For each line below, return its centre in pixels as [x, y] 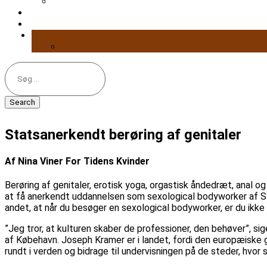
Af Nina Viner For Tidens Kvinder [77, 162]
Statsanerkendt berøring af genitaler [123, 134]
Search [19, 67]
